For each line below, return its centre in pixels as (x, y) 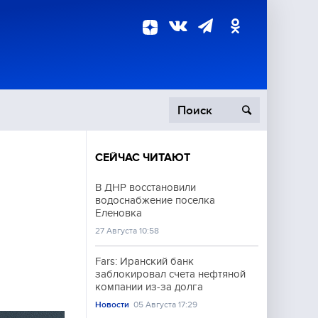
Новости (112, 305)
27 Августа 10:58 (127, 231)
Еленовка (119, 213)
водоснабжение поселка (155, 200)
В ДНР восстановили (146, 187)
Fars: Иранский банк (144, 261)
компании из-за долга (149, 287)
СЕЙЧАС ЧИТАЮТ (143, 158)
